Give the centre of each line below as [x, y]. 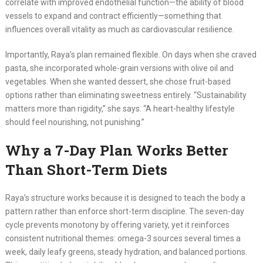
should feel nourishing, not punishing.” [75, 122]
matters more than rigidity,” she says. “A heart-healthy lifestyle [120, 108]
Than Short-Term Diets [86, 169]
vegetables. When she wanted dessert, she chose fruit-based [118, 81]
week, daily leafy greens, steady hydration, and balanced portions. [126, 252]
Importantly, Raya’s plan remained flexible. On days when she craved [131, 54]
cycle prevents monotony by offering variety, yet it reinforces [117, 225]
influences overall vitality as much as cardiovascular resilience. [119, 29]
